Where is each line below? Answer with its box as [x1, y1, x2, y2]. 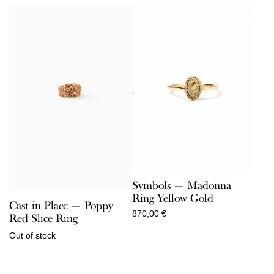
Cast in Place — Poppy [9, 198, 113, 212]
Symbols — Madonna [131, 178, 231, 192]
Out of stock [9, 230, 56, 240]
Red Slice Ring [9, 211, 78, 225]
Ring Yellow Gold [131, 191, 213, 205]
